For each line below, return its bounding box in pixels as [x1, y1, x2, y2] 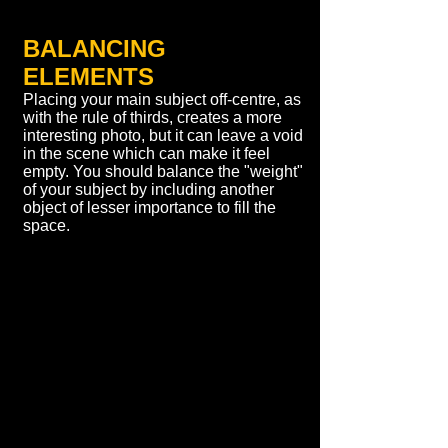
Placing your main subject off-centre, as [23, 91, 301, 108]
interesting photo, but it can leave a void [23, 127, 303, 144]
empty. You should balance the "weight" [23, 163, 303, 180]
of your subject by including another [23, 181, 274, 198]
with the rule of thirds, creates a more [23, 109, 282, 126]
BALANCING [23, 35, 166, 62]
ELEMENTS [23, 63, 154, 90]
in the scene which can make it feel [23, 145, 270, 162]
